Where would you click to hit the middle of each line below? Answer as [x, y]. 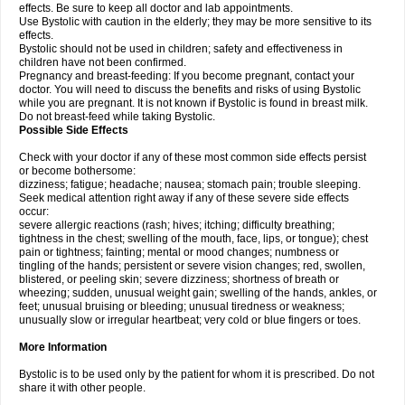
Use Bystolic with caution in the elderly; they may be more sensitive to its [195, 22]
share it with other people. [82, 388]
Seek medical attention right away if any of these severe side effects [184, 198]
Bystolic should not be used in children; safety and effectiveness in [181, 49]
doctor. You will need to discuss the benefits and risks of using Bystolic [190, 89]
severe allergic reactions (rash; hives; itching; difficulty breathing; [177, 225]
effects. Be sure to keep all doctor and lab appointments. [156, 8]
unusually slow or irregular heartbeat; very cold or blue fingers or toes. [190, 320]
